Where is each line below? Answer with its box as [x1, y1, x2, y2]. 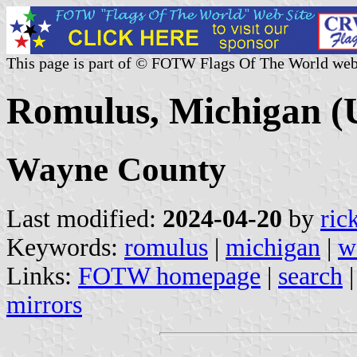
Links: [6, 261, 78, 290]
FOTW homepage [78, 261, 261, 290]
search [278, 261, 343, 290]
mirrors [6, 290, 82, 319]
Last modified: [6, 204, 163, 233]
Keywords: [6, 233, 124, 261]
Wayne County [6, 150, 226, 188]
